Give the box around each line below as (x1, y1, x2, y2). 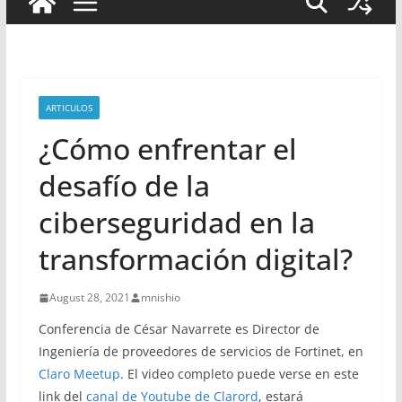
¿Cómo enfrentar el (38, 129, 297, 168)
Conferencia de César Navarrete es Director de (38, 320, 319, 337)
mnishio (140, 290, 180, 305)
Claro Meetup (38, 365, 120, 382)
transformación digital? (38, 240, 353, 278)
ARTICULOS (45, 101, 92, 114)
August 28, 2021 (48, 290, 130, 305)
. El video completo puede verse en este (119, 365, 359, 382)
